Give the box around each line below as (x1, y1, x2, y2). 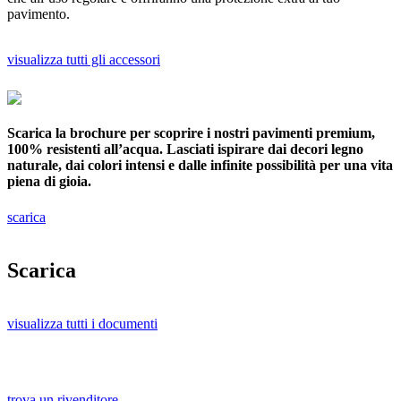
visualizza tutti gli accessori (7, 52, 160, 68)
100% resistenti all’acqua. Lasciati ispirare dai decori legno (7, 141, 363, 158)
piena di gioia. (7, 174, 91, 190)
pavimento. (7, 6, 70, 22)
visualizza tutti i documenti (7, 315, 158, 331)
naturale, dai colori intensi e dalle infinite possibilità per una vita (7, 158, 393, 174)
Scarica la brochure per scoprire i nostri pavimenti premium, (7, 125, 375, 141)
